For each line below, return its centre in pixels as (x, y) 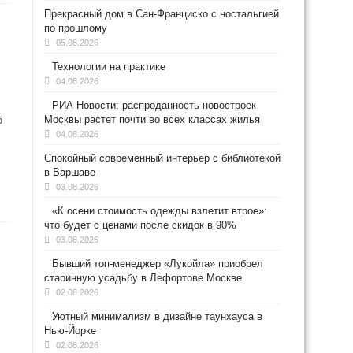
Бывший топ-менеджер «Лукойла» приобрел (158, 264)
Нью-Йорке (70, 331)
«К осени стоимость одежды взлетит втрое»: (160, 211)
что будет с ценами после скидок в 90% (140, 225)
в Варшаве (70, 172)
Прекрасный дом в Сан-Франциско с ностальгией (162, 14)
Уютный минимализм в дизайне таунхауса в (157, 316)
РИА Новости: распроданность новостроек (154, 105)
